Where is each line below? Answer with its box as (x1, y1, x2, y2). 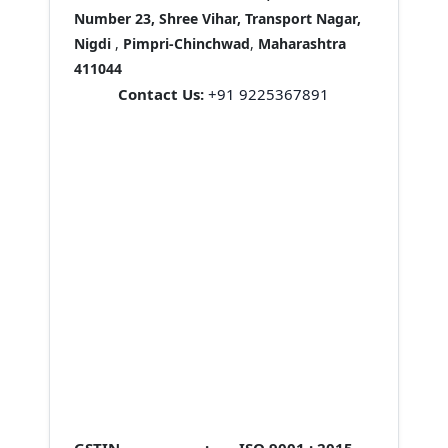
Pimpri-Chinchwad (122, 34, 250, 53)
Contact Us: (118, 84, 205, 104)
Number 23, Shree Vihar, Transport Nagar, (73, 9, 361, 28)
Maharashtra (257, 34, 346, 53)
